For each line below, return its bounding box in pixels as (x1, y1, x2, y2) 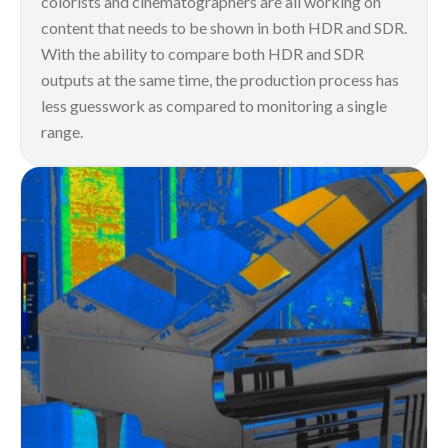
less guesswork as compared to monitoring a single (41, 95, 387, 115)
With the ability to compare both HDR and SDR (41, 43, 364, 63)
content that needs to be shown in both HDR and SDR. (41, 17, 407, 37)
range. (41, 121, 83, 141)
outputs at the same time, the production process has (41, 69, 399, 89)
